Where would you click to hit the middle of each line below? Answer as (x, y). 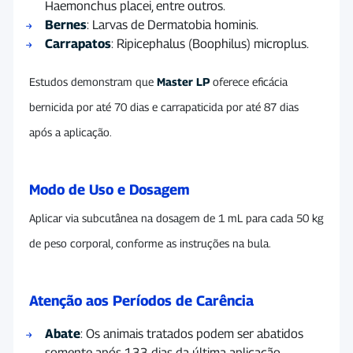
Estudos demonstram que (93, 81)
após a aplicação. (71, 132)
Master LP (183, 81)
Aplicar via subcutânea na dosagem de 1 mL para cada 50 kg (176, 217)
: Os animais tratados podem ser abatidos (192, 333)
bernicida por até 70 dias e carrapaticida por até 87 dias (164, 106)
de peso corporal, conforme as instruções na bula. (150, 243)
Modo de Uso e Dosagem (110, 189)
